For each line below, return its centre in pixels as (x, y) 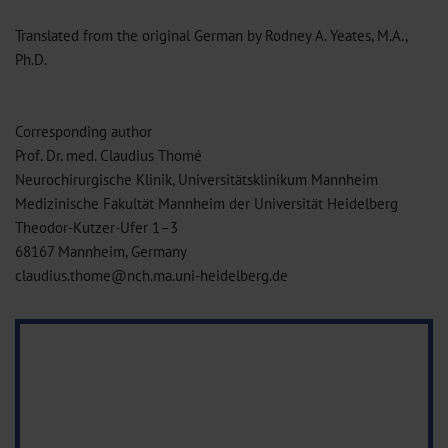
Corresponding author (83, 131)
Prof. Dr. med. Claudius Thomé (108, 155)
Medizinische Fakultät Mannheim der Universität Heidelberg (206, 203)
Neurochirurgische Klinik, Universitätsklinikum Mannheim (196, 179)
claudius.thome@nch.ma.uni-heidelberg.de (151, 275)
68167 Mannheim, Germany (101, 251)
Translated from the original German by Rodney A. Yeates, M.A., (211, 35)
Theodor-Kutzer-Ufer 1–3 (96, 227)
